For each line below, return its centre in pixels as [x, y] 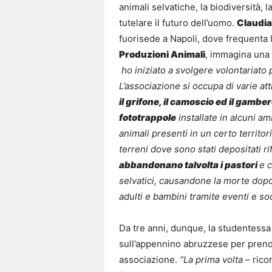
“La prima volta [211, 260]
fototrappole [148, 118]
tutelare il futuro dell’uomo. [178, 23]
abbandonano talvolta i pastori [189, 165]
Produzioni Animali [162, 55]
